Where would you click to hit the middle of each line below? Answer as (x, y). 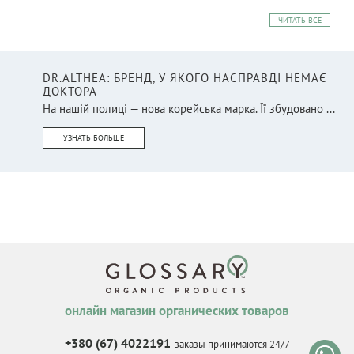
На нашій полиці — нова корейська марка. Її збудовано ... (189, 108)
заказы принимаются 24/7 (232, 345)
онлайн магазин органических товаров (177, 311)
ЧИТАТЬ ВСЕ (300, 20)
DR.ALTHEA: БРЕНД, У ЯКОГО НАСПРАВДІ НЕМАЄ (185, 77)
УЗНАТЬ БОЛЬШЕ (94, 137)
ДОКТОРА (70, 91)
